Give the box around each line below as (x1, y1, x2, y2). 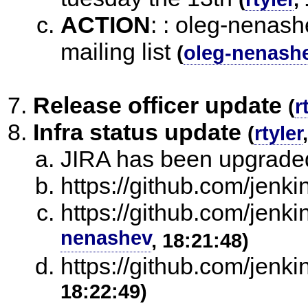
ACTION (60, 11, 151, 38)
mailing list (60, 38, 170, 65)
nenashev (60, 225, 151, 252)
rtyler (254, 121, 302, 144)
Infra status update (33, 118, 241, 145)
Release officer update (33, 91, 282, 118)
